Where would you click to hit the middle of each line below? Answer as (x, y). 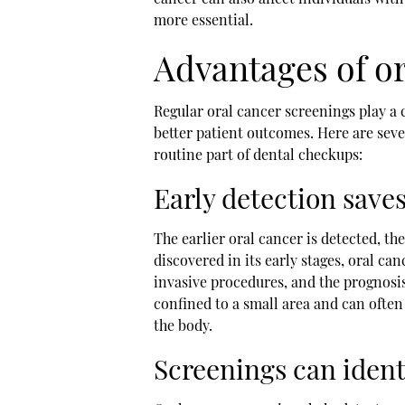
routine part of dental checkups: (258, 154)
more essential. (203, 19)
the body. (183, 325)
